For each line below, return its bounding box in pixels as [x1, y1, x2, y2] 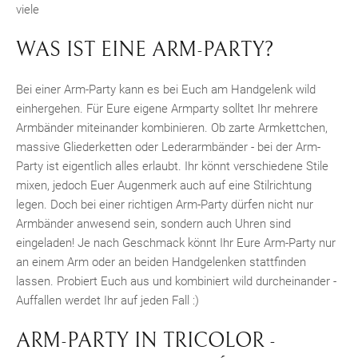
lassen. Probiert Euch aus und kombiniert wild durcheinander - [16, 274, 336, 289]
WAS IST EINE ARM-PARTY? [16, 37, 274, 62]
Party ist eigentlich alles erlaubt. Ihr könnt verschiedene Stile [16, 159, 328, 174]
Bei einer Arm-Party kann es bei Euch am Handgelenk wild [16, 82, 316, 97]
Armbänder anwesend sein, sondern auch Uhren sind [16, 217, 291, 232]
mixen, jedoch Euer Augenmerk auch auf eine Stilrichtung [16, 178, 312, 193]
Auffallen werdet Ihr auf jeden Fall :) [16, 293, 199, 308]
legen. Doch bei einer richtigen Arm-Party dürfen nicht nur [16, 197, 313, 213]
